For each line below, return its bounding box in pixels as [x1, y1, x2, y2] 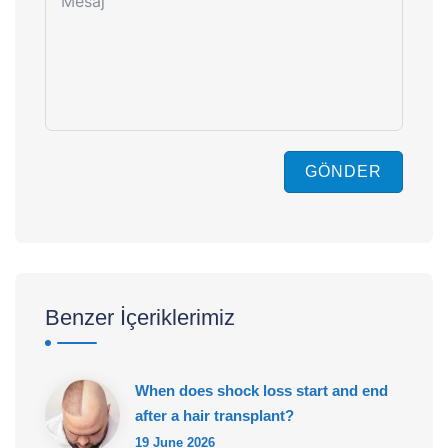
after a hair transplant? [135, 407, 294, 425]
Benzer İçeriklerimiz [45, 305, 235, 331]
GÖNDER [305, 163, 382, 181]
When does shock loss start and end [135, 382, 388, 400]
